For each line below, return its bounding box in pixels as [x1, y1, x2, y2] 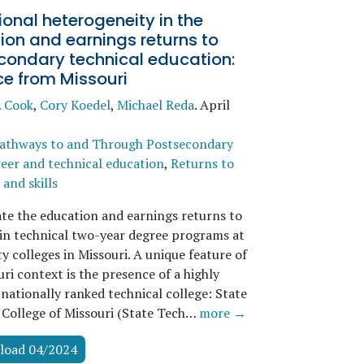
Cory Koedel [39, 96, 110, 114]
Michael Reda [116, 96, 194, 114]
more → [198, 304, 246, 322]
